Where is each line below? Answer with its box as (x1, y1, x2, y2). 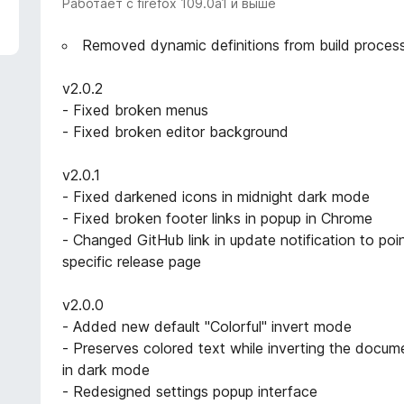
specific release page (62, 252, 202, 271)
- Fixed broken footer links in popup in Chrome (62, 209, 373, 228)
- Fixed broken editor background (62, 123, 289, 142)
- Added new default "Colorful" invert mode (62, 317, 353, 336)
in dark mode (62, 361, 151, 380)
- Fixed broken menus (62, 101, 209, 120)
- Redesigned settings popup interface (62, 382, 318, 401)
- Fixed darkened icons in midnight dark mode (62, 188, 371, 207)
